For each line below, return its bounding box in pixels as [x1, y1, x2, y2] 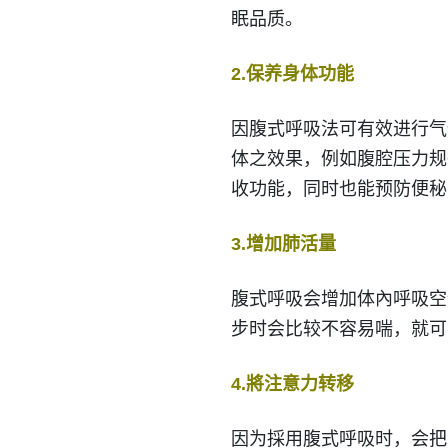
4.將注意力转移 [230, 374, 354, 395]
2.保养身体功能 [230, 64, 354, 85]
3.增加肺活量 [230, 234, 336, 255]
